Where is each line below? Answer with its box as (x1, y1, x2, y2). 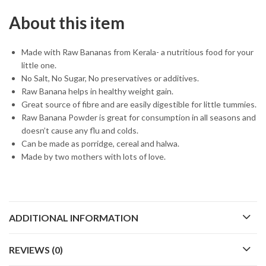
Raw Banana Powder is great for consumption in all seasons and (21, 112, 256, 123)
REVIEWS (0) (9, 244, 63, 256)
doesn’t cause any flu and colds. (21, 125, 138, 136)
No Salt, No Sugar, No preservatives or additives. (21, 73, 199, 84)
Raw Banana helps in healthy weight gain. (21, 86, 173, 97)
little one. (21, 60, 56, 71)
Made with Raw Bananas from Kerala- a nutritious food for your (21, 47, 254, 58)
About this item (9, 12, 125, 33)
